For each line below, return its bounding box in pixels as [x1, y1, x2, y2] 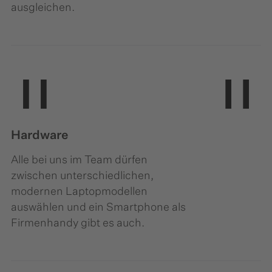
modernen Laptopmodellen [11, 186, 148, 198]
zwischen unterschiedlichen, [11, 171, 154, 182]
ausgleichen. [11, 2, 75, 14]
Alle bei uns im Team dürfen [11, 155, 148, 166]
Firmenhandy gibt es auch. [11, 218, 144, 229]
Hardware [11, 129, 68, 142]
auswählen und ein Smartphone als [11, 202, 186, 214]
